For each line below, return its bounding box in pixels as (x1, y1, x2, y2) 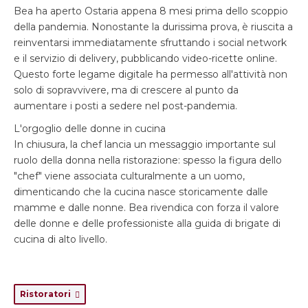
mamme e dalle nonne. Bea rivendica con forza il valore (14, 201, 279, 214)
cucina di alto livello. (14, 233, 107, 245)
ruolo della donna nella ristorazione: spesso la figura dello (14, 154, 282, 166)
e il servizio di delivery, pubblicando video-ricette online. (14, 52, 277, 65)
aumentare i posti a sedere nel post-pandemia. (14, 100, 237, 112)
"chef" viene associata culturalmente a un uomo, (14, 170, 245, 182)
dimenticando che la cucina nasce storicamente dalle (14, 186, 268, 198)
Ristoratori (20, 289, 75, 299)
